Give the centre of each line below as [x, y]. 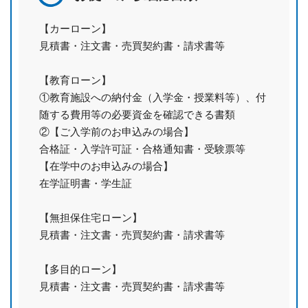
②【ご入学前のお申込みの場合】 [117, 131]
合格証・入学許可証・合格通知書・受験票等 [142, 148]
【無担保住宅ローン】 [91, 217]
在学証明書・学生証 [86, 183]
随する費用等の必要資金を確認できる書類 [137, 114]
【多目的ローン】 [80, 269]
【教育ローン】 [75, 80]
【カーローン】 [75, 28]
